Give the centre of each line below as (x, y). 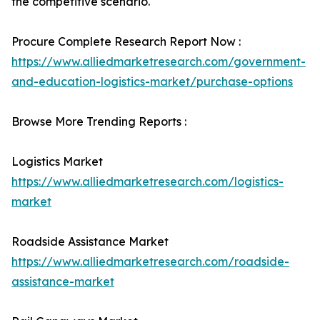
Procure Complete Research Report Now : (126, 41)
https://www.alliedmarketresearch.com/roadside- (150, 261)
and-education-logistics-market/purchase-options (152, 81)
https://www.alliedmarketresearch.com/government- (159, 61)
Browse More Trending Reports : (99, 121)
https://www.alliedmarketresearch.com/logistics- (147, 181)
